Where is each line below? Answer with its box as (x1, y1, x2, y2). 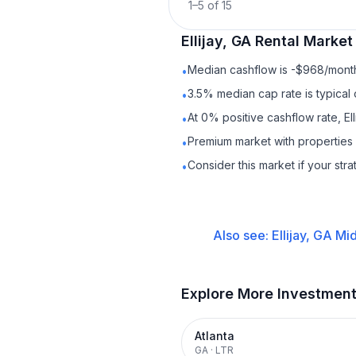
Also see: (212, 227, 272, 243)
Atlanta (195, 329, 234, 342)
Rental (255, 33, 300, 49)
